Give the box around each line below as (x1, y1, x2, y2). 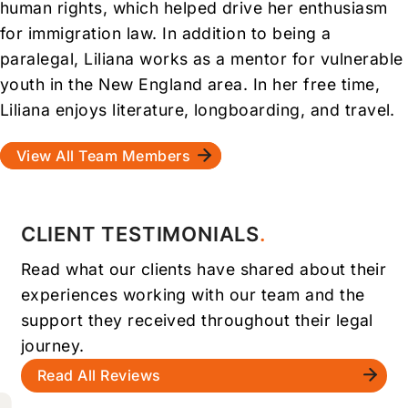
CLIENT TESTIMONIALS (20, 221, 260, 246)
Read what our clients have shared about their (20, 259, 387, 279)
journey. (20, 335, 85, 355)
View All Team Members (16, 146, 191, 165)
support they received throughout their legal (20, 310, 373, 330)
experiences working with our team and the (20, 284, 365, 304)
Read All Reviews (36, 365, 161, 384)
